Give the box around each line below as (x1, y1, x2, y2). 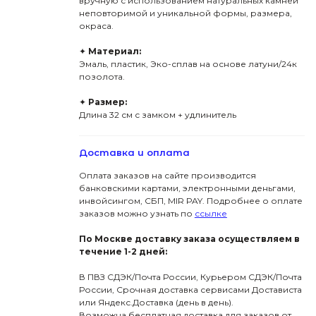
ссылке (194, 208, 227, 219)
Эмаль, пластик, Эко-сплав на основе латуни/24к (78, 59, 297, 70)
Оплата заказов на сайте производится (78, 170, 256, 181)
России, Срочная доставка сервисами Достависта (78, 284, 302, 296)
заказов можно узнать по (78, 208, 195, 219)
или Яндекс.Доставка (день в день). (78, 297, 233, 308)
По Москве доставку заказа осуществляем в (78, 233, 300, 245)
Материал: (87, 46, 141, 57)
